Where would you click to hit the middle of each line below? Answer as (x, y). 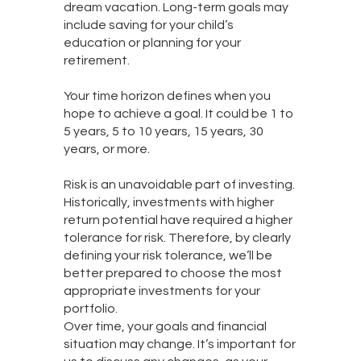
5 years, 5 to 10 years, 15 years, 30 (163, 132)
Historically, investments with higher (168, 203)
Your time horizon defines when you (167, 96)
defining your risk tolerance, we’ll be (168, 256)
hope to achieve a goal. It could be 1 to (178, 114)
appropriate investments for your (162, 291)
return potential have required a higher (178, 220)
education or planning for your (152, 43)
